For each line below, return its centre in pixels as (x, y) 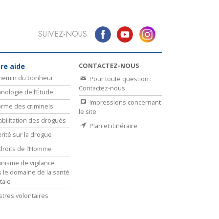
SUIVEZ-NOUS (62, 34)
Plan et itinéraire (113, 125)
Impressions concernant (124, 102)
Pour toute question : (120, 78)
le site (88, 111)
